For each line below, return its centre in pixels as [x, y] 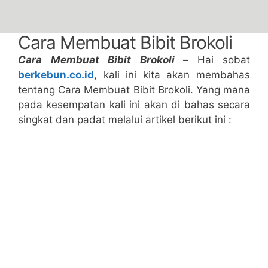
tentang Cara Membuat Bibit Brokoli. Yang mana [134, 89]
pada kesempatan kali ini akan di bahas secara [134, 104]
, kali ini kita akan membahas [172, 74]
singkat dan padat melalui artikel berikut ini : [125, 119]
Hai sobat [223, 60]
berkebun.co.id [56, 74]
